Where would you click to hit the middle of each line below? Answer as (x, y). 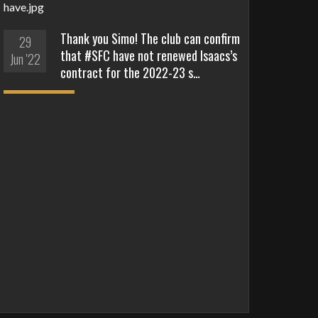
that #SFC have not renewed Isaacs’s (149, 55)
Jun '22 (25, 59)
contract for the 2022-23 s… (131, 72)
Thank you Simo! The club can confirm (150, 38)
